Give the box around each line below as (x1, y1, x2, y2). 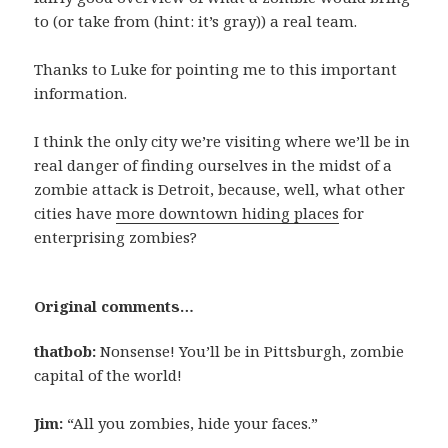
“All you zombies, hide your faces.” (63, 413, 319, 434)
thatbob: (34, 341, 97, 362)
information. (34, 83, 128, 104)
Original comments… (34, 296, 195, 317)
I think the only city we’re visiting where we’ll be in (34, 131, 411, 152)
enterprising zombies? (34, 227, 198, 248)
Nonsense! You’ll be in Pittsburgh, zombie (96, 341, 405, 362)
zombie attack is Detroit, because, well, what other (34, 179, 406, 200)
